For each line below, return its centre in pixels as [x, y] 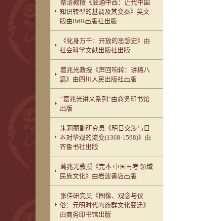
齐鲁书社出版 [79, 147]
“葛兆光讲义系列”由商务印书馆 [105, 99]
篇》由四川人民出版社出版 [98, 79]
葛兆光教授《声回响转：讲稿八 [105, 70]
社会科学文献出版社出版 [95, 50]
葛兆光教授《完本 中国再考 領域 [107, 166]
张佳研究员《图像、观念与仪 [102, 196]
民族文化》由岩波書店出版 [98, 176]
